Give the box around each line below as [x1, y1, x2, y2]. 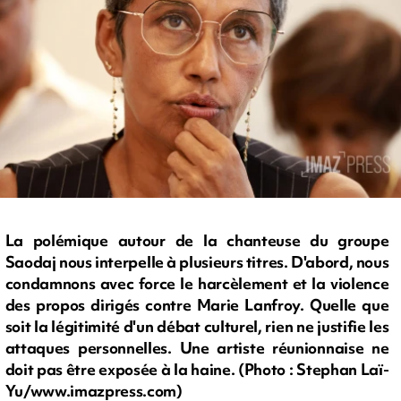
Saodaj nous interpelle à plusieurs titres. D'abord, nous [4, 252, 389, 273]
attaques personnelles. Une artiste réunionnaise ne [4, 337, 389, 359]
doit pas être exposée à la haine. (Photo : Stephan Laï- [4, 359, 389, 380]
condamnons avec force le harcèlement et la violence [4, 273, 389, 294]
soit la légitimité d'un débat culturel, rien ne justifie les [4, 316, 389, 337]
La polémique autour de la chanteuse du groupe [4, 230, 389, 252]
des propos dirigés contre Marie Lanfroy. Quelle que [4, 294, 389, 316]
